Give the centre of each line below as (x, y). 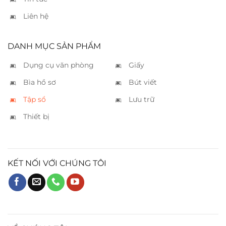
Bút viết (143, 82)
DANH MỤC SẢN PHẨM (54, 46)
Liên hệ (36, 16)
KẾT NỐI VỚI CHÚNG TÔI (57, 163)
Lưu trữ (142, 99)
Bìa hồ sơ (40, 82)
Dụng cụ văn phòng (59, 65)
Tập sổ (35, 99)
